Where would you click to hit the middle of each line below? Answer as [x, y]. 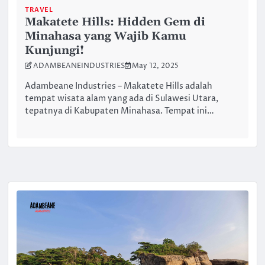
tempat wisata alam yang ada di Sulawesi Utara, [122, 99]
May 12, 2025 [156, 66]
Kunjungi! [55, 50]
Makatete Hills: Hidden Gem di [115, 22]
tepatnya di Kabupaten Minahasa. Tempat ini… [120, 112]
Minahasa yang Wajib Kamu [106, 36]
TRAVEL [39, 9]
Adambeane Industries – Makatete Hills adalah [119, 87]
